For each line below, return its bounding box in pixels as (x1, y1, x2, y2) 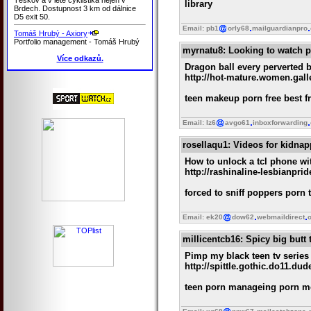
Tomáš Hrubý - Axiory (14, 28, 87, 37)
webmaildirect (257, 213, 305, 221)
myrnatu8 (183, 45, 223, 56)
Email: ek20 (183, 213, 223, 221)
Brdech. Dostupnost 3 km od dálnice (14, 3, 136, 12)
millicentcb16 (183, 234, 240, 245)
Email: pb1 (183, 24, 219, 33)
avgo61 (225, 119, 250, 127)
